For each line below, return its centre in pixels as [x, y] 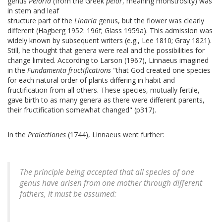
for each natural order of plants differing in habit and [91, 80]
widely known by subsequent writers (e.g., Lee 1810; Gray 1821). [110, 41]
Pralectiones [47, 135]
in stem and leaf [33, 11]
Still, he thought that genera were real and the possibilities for [106, 51]
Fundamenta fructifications [69, 70]
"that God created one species [161, 70]
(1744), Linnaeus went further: [115, 135]
